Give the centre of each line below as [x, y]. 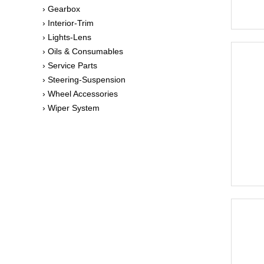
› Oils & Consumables [83, 51]
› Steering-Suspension [84, 80]
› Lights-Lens [67, 37]
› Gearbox [61, 9]
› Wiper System [71, 108]
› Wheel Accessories [80, 94]
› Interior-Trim [68, 23]
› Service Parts [70, 65]
